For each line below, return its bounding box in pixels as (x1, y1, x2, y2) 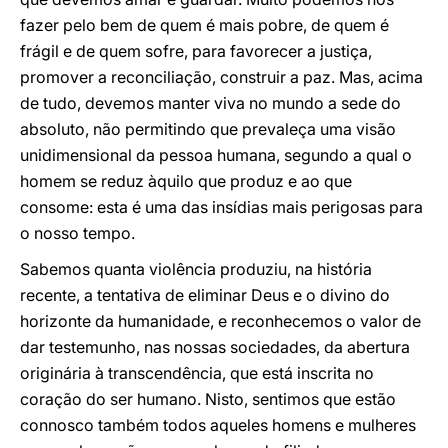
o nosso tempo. (20, 223, 135, 243)
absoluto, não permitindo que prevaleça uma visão (20, 119, 396, 139)
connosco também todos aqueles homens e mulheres (20, 415, 416, 435)
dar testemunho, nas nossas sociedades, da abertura (20, 337, 410, 357)
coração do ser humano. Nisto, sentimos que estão (20, 389, 396, 409)
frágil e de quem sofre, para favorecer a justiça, (20, 41, 372, 61)
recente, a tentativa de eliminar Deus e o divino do (20, 285, 390, 305)
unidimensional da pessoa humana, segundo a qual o (20, 145, 412, 165)
